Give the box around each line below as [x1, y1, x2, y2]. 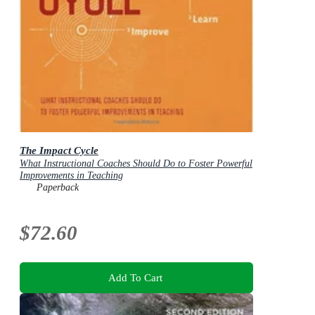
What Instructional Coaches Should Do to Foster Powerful [20, 158, 252, 169]
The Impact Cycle [20, 144, 98, 157]
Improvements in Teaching [20, 170, 123, 181]
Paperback [37, 182, 79, 193]
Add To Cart [108, 271, 162, 284]
